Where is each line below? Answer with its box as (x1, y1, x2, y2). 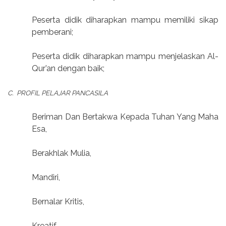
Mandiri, (32, 173, 60, 183)
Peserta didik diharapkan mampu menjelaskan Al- (32, 51, 218, 62)
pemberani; (32, 27, 73, 37)
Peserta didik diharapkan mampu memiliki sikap (32, 15, 218, 25)
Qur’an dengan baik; (32, 64, 104, 74)
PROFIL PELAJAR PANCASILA (17, 89, 108, 97)
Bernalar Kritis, (32, 197, 84, 207)
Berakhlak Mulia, (32, 148, 91, 158)
